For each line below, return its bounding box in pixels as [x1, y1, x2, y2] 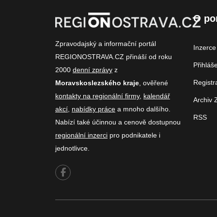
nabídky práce [72, 105, 115, 113]
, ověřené [139, 79, 168, 87]
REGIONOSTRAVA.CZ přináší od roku [55, 53, 172, 61]
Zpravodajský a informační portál [55, 40, 156, 48]
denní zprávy [73, 66, 112, 74]
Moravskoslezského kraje [55, 79, 139, 87]
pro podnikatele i [108, 131, 160, 139]
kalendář [143, 92, 170, 100]
